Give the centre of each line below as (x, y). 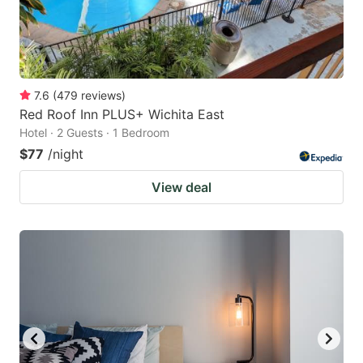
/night (66, 154)
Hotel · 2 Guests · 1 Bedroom (94, 133)
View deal (181, 188)
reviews (101, 96)
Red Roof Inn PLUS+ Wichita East (122, 115)
